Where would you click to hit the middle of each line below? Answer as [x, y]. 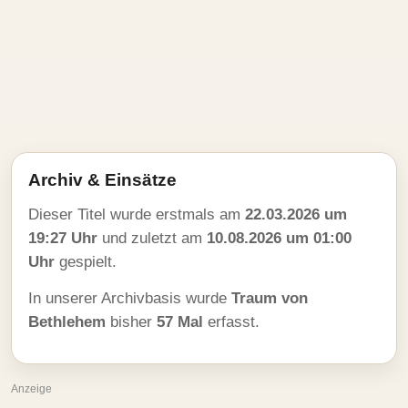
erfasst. [231, 322]
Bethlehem [67, 322]
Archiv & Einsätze [102, 180]
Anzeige [31, 389]
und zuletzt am [152, 238]
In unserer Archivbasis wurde [130, 298]
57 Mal [180, 322]
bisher [131, 322]
